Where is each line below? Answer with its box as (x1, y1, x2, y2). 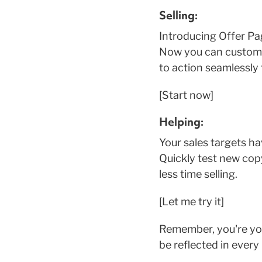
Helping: (159, 114, 204, 130)
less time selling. (159, 168, 237, 181)
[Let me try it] (159, 195, 224, 208)
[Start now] (159, 89, 213, 102)
